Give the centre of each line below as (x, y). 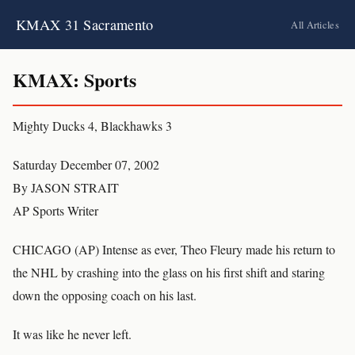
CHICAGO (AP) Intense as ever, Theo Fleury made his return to (174, 249)
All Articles (315, 25)
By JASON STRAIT (66, 187)
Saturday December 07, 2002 (86, 164)
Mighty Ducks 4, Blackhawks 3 (92, 126)
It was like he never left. (72, 334)
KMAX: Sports (74, 80)
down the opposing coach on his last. (105, 295)
